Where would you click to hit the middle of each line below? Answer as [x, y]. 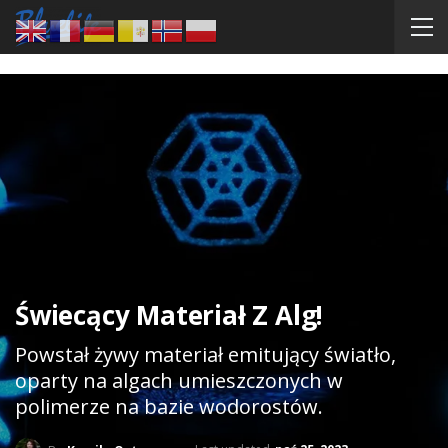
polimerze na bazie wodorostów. [169, 407]
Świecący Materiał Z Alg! [169, 315]
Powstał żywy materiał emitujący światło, [205, 355]
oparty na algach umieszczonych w [179, 381]
